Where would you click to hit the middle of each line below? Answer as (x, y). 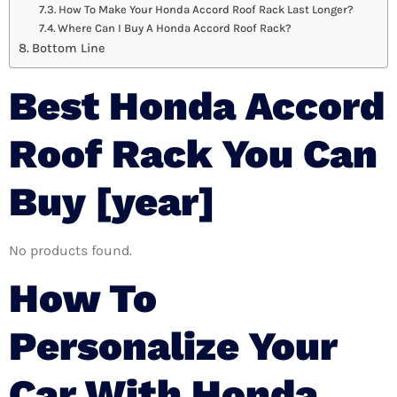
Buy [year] (112, 202)
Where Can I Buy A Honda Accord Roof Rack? (175, 28)
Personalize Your (173, 346)
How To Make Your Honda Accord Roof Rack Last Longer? (206, 10)
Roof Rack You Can (193, 154)
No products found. (70, 251)
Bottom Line (68, 49)
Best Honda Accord (197, 106)
